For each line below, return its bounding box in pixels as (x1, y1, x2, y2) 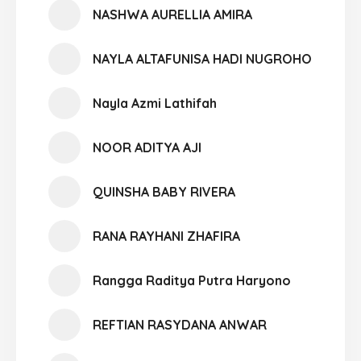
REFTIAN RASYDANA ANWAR (93, 317, 267, 333)
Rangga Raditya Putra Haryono (93, 272, 291, 288)
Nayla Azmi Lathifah (93, 95, 217, 111)
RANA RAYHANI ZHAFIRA (93, 228, 240, 244)
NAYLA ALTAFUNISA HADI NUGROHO (93, 51, 312, 67)
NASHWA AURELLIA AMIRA (93, 6, 252, 23)
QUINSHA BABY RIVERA (93, 184, 235, 200)
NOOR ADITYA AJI (93, 139, 201, 156)
